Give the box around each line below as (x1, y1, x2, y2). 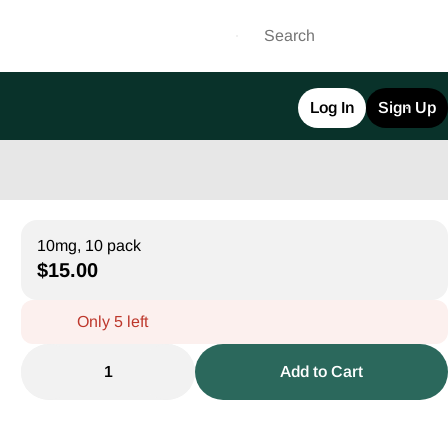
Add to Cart (280, 363, 364, 380)
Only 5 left (77, 313, 149, 330)
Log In (310, 99, 354, 116)
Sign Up (378, 99, 436, 116)
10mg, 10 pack (37, 237, 142, 254)
